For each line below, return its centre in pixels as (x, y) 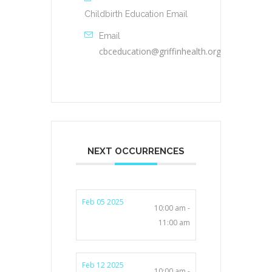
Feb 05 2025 (103, 202)
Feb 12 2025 (103, 265)
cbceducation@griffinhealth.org (160, 51)
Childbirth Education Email (136, 14)
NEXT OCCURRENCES (136, 151)
